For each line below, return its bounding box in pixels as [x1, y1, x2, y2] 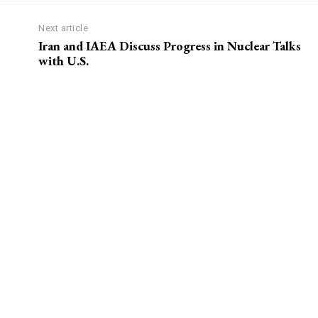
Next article [38, 23, 89, 34]
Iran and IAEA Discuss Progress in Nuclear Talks [38, 38, 302, 55]
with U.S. [38, 53, 89, 70]
